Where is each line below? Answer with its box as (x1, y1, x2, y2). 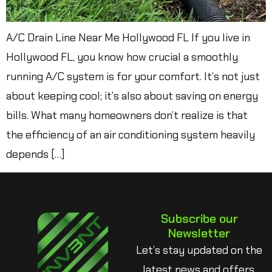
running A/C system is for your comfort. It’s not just (6, 69, 260, 84)
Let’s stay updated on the (136, 243, 262, 258)
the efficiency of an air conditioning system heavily (6, 127, 255, 142)
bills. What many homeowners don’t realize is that (6, 108, 248, 123)
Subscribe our (160, 211, 238, 227)
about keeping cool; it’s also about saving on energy (6, 89, 258, 103)
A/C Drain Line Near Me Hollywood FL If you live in (6, 30, 250, 45)
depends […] (6, 147, 65, 161)
